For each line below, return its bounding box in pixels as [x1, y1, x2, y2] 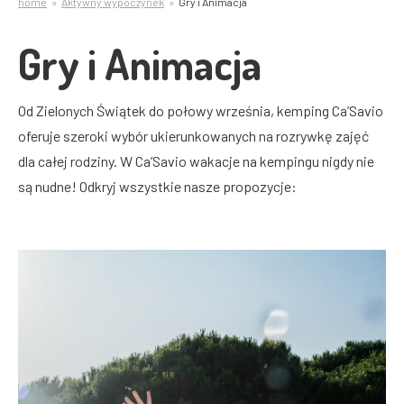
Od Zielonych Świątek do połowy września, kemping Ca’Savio [18, 102, 383, 119]
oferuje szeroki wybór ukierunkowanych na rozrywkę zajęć [18, 127, 369, 144]
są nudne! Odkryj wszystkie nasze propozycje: [18, 178, 297, 195]
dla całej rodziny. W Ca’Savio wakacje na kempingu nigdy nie [18, 152, 374, 170]
